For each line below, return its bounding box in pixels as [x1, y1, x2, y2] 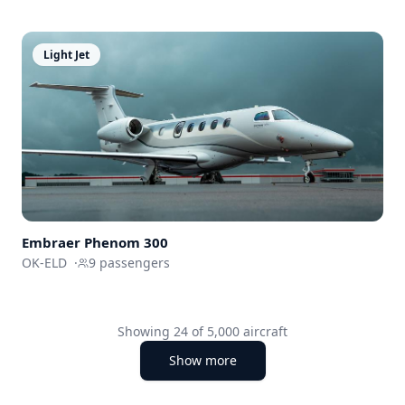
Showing [118, 323, 174, 341]
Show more [168, 352, 237, 370]
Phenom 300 [84, 233, 168, 252]
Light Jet [43, 46, 89, 62]
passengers [96, 254, 170, 272]
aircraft [240, 323, 287, 341]
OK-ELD [22, 254, 67, 272]
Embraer [22, 233, 80, 252]
